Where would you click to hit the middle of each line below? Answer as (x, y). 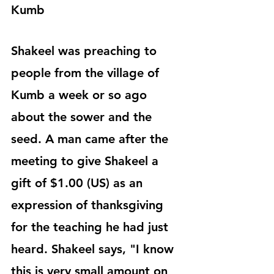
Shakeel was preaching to (86, 51)
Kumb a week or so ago (81, 95)
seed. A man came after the (91, 139)
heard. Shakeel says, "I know (94, 249)
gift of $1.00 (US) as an (79, 183)
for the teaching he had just (91, 227)
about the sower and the (83, 117)
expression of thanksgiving (89, 205)
